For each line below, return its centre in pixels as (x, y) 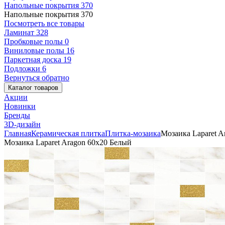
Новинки (20, 106)
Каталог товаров (33, 88)
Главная (18, 133)
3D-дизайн (22, 124)
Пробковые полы (34, 41)
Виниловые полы (35, 50)
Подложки (23, 69)
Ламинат (20, 32)
